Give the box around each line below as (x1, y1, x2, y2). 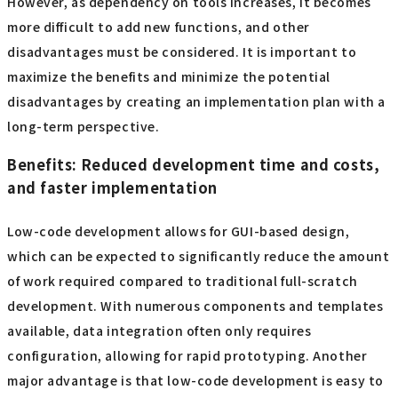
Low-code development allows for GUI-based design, (7, 222, 350, 241)
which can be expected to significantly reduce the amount (7, 247, 390, 266)
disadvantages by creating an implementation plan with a (7, 92, 386, 110)
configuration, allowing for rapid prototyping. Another (7, 346, 368, 365)
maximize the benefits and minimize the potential (7, 67, 330, 85)
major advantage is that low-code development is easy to (7, 371, 384, 390)
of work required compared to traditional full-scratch (7, 272, 358, 291)
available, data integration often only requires (7, 322, 312, 340)
